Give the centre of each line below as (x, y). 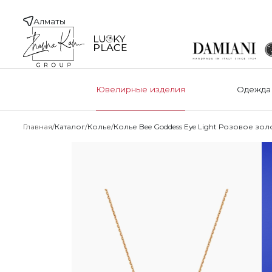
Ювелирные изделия (141, 90)
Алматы (50, 21)
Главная (38, 126)
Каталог (70, 126)
